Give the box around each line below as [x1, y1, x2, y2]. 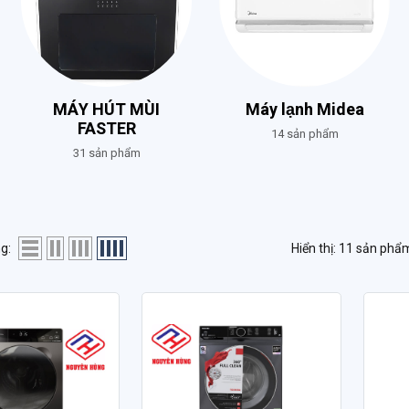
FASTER [77, 117, 136, 142]
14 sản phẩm [270, 127, 339, 141]
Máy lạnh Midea [245, 98, 364, 122]
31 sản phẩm [72, 146, 141, 160]
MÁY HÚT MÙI [53, 98, 160, 122]
